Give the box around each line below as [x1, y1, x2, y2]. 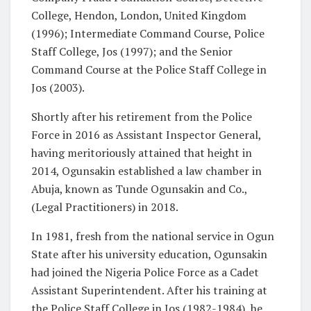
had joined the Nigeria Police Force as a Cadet [31, 264, 259, 280]
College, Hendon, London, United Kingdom [31, 7, 246, 23]
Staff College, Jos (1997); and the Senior [31, 43, 233, 59]
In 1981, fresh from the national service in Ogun [31, 228, 274, 244]
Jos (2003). [31, 79, 85, 95]
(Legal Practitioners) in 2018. [31, 199, 180, 215]
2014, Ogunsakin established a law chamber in [31, 162, 262, 178]
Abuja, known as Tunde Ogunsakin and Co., [31, 180, 247, 196]
